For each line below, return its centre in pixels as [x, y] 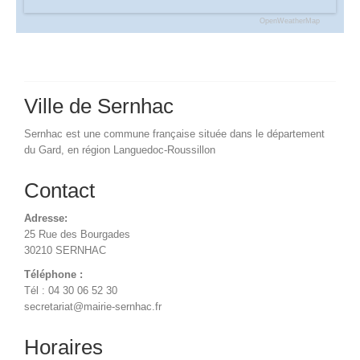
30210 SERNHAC [65, 250]
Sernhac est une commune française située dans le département [174, 133]
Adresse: [46, 218]
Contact [59, 190]
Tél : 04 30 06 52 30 [71, 290]
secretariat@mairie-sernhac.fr [93, 306]
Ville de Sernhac [99, 106]
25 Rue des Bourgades [77, 234]
